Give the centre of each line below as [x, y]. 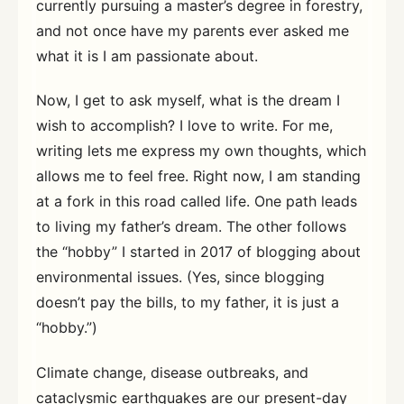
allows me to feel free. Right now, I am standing [198, 176]
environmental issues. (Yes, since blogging [180, 277]
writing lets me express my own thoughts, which [201, 151]
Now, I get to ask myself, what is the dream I [188, 101]
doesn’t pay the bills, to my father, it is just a [188, 303]
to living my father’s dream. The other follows [191, 227]
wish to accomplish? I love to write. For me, [184, 126]
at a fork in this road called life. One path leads [197, 202]
